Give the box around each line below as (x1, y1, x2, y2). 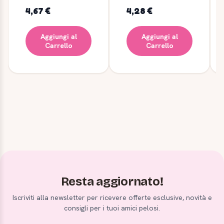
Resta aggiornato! (60, 174, 163, 188)
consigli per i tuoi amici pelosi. (64, 203, 160, 212)
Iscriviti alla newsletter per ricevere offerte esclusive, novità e (12, 192, 212, 202)
